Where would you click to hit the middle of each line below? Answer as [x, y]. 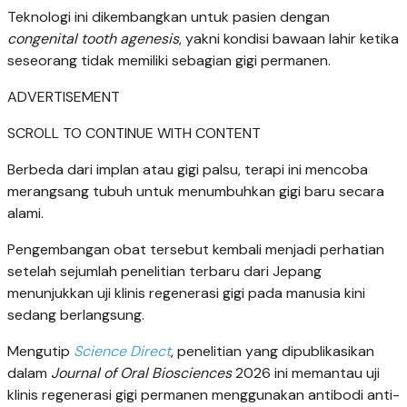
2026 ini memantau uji [308, 372]
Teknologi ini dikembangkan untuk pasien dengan [169, 16]
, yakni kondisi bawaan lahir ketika [289, 38]
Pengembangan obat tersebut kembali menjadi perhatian [196, 249]
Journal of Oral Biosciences [143, 372]
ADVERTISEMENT [64, 96]
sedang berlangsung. [76, 314]
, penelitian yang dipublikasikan [273, 351]
